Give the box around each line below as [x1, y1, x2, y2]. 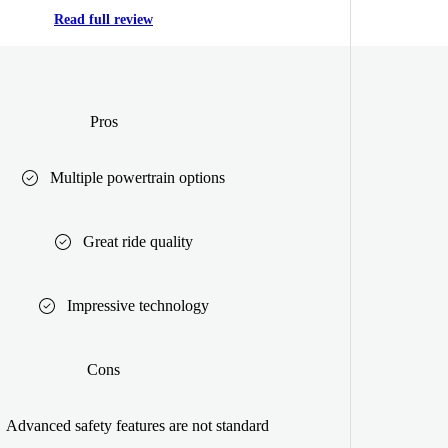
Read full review [54, 12, 153, 28]
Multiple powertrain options [50, 168, 225, 186]
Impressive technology [66, 296, 209, 314]
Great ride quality [82, 232, 193, 250]
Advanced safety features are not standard [6, 416, 269, 434]
